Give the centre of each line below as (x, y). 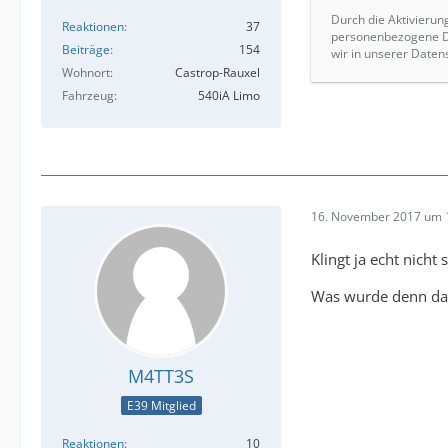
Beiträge (86, 49)
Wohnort (86, 72)
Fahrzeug (88, 95)
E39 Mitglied (161, 406)
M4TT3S (161, 375)
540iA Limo (229, 95)
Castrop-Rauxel (217, 72)
